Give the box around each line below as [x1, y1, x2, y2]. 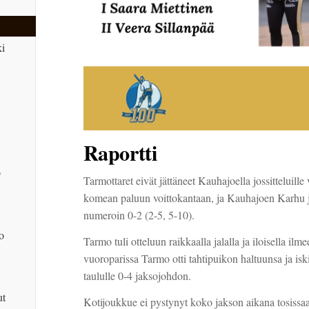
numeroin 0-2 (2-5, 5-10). [83, 208, 195, 223]
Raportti [83, 137, 157, 168]
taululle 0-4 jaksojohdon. [83, 268, 191, 283]
